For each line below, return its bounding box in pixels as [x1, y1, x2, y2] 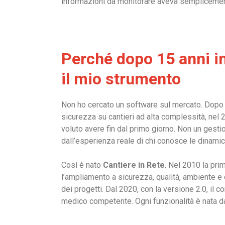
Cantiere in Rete [103, 160, 165, 170]
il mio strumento [61, 69, 181, 88]
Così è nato [61, 160, 103, 170]
